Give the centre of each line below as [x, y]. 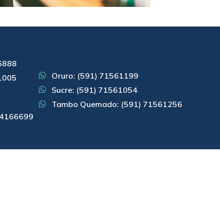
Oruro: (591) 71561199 [95, 75]
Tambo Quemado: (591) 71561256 [117, 104]
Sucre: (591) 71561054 [95, 90]
